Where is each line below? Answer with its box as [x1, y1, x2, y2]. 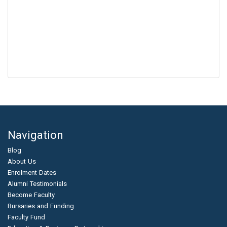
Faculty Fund [8, 213, 45, 221]
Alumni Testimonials [8, 180, 67, 188]
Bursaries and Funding [8, 202, 74, 210]
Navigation [8, 129, 63, 142]
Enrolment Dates [8, 169, 56, 177]
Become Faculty [8, 191, 55, 199]
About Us [8, 158, 36, 166]
